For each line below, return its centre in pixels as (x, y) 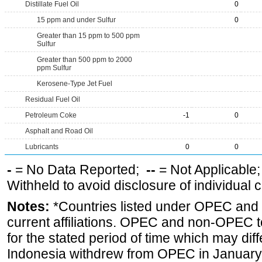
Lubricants (42, 147)
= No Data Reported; (79, 170)
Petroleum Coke (51, 115)
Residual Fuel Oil (53, 99)
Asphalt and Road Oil (59, 131)
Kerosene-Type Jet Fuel (75, 84)
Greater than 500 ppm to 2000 (85, 60)
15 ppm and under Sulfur (76, 20)
